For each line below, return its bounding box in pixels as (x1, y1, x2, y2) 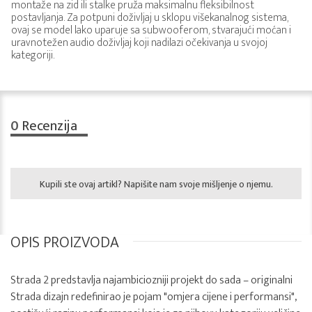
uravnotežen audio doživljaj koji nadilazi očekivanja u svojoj (11, 33, 267, 52)
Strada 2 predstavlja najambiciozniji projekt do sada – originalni (10, 271, 292, 290)
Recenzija (19, 114, 77, 138)
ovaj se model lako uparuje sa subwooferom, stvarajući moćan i (11, 21, 291, 40)
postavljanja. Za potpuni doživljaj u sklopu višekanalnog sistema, (11, 8, 288, 27)
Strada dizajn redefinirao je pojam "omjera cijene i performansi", (10, 288, 297, 306)
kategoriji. (11, 46, 54, 65)
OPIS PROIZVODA (10, 230, 119, 256)
